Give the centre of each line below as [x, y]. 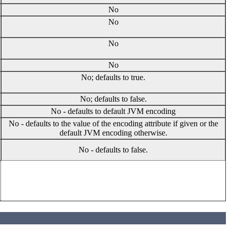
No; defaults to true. [113, 77]
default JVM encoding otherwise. [113, 132]
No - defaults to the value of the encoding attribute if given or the [113, 123]
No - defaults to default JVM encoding [113, 111]
